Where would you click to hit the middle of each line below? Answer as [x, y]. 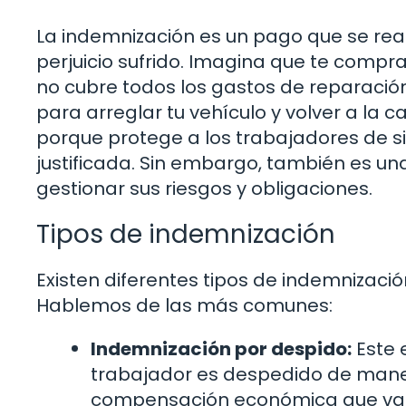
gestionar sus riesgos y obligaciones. [204, 188]
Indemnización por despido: [221, 348]
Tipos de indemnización [186, 234]
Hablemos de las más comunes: [184, 305]
